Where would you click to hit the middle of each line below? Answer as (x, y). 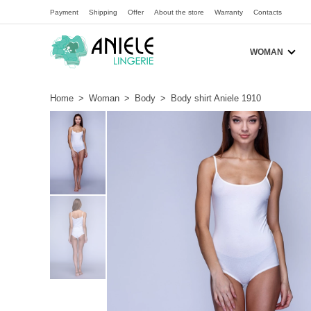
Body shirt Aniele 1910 (216, 98)
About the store (179, 12)
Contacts (268, 12)
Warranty (229, 12)
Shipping (103, 12)
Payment (64, 12)
